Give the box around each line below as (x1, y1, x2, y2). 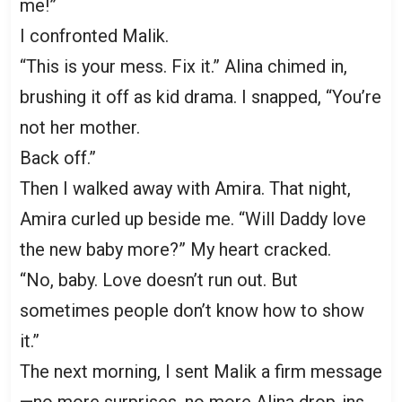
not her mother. (20, 116, 140, 138)
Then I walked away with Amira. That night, (20, 177, 351, 199)
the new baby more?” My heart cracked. (20, 238, 331, 260)
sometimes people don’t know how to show (20, 299, 364, 321)
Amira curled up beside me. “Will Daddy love (20, 207, 366, 230)
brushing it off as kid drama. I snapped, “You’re (20, 85, 381, 108)
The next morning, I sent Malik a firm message (20, 360, 382, 382)
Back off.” (20, 146, 96, 169)
